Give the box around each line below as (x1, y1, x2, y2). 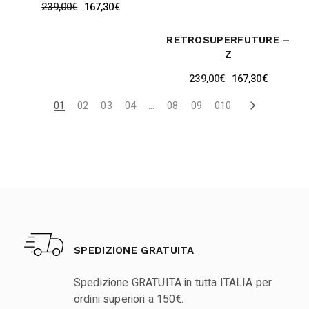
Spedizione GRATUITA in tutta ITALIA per (74, 274, 272, 291)
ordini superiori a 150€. (74, 290, 183, 308)
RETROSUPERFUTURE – (166, 33, 290, 46)
